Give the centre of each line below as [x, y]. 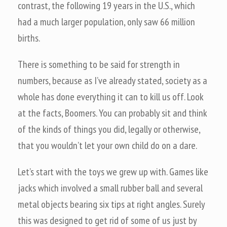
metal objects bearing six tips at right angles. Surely [111, 204]
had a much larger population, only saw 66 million [106, 22]
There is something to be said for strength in [99, 64]
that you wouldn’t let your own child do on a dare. [107, 145]
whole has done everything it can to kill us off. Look [111, 97]
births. [29, 38]
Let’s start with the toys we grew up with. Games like [113, 172]
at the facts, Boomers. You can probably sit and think [112, 113]
